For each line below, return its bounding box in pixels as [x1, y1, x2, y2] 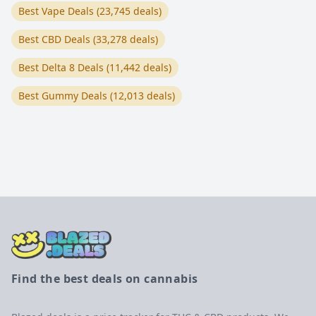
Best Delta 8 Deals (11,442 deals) [18, 61, 171, 74]
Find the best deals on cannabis [11, 271, 198, 286]
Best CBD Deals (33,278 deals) [18, 32, 158, 46]
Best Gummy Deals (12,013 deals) [18, 89, 175, 102]
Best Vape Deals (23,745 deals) [18, 4, 162, 18]
